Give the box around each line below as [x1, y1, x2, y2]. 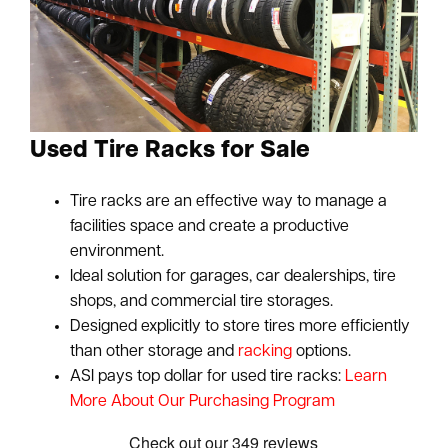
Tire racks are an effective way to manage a [70, 193, 388, 210]
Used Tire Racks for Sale [30, 138, 311, 163]
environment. [70, 243, 165, 260]
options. [292, 343, 352, 360]
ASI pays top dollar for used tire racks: [70, 368, 346, 385]
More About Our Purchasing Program [70, 393, 336, 410]
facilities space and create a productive [70, 218, 350, 235]
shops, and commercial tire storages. [70, 293, 334, 310]
